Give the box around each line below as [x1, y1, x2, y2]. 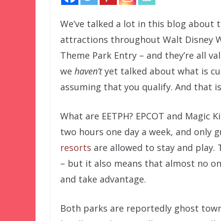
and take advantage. [60, 173, 146, 185]
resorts [60, 141, 91, 153]
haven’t [74, 65, 102, 77]
